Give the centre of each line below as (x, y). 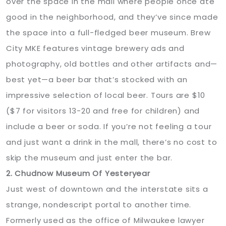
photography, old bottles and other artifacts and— (112, 64)
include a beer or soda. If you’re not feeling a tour (109, 127)
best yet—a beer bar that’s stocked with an (97, 80)
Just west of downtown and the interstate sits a (107, 189)
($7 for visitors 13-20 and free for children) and (103, 111)
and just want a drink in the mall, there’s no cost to (112, 142)
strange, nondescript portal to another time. (99, 205)
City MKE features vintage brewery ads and (95, 48)
